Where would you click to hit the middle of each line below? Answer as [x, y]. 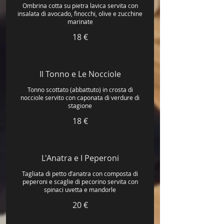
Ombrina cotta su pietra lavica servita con [80, 5]
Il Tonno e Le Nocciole [80, 74]
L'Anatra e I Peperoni [80, 158]
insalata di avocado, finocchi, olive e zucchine [80, 13]
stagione [80, 105]
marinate [80, 21]
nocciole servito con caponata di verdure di [80, 97]
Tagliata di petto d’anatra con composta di [80, 173]
